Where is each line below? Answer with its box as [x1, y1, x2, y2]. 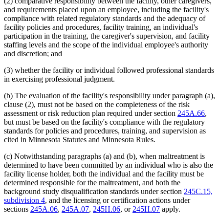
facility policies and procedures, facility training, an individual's [4, 22, 198, 31]
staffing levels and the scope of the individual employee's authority [4, 40, 208, 49]
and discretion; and [4, 49, 62, 58]
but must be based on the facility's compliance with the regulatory [4, 117, 205, 126]
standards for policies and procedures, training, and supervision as [4, 126, 206, 135]
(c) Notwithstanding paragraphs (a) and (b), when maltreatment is [4, 152, 205, 160]
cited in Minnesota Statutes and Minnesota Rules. [4, 135, 155, 144]
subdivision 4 [4, 196, 45, 204]
